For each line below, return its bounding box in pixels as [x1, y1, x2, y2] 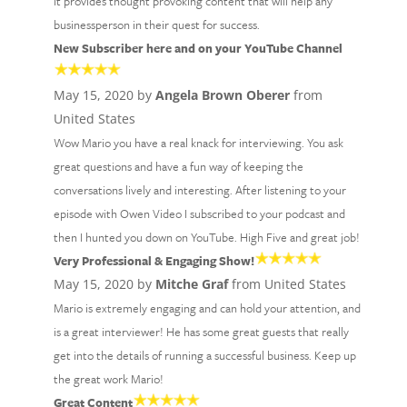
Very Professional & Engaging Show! [53, 252, 254, 270]
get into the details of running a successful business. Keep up [53, 346, 356, 364]
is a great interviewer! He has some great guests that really [53, 323, 349, 341]
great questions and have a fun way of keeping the [53, 157, 303, 175]
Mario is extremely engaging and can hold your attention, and [53, 299, 361, 317]
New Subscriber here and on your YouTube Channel [53, 39, 342, 57]
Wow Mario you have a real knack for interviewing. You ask [53, 134, 343, 152]
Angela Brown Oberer [154, 86, 290, 104]
